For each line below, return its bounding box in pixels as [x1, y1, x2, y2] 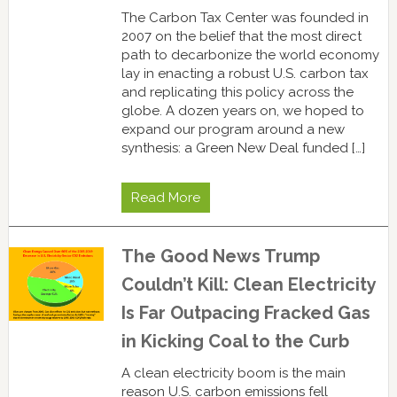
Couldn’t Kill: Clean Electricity [121, 273, 376, 295]
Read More [130, 189, 200, 206]
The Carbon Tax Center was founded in [121, 9, 369, 26]
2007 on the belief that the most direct [121, 27, 362, 44]
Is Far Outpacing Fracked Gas [121, 301, 370, 323]
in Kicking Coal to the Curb [121, 330, 349, 352]
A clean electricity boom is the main [121, 364, 346, 381]
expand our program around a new [121, 121, 345, 137]
